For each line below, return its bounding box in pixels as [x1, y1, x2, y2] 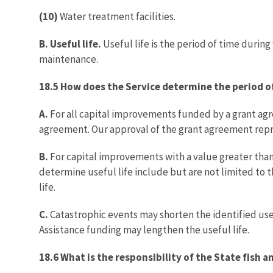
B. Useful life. [39, 37, 103, 51]
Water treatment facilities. [58, 9, 175, 23]
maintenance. [39, 52, 98, 66]
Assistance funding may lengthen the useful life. [39, 222, 249, 236]
